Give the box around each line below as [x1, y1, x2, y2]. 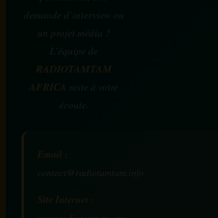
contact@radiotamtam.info [37, 165, 144, 179]
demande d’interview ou [23, 7, 124, 21]
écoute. [59, 97, 89, 111]
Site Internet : [37, 192, 94, 206]
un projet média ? [37, 25, 110, 39]
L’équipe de [50, 43, 98, 57]
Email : [37, 146, 68, 161]
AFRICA [29, 79, 67, 94]
